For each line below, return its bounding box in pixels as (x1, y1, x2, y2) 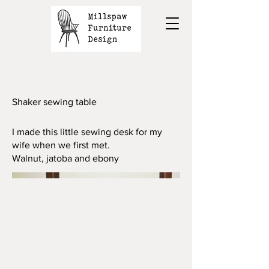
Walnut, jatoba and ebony (12, 153, 119, 163)
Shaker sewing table (12, 97, 97, 107)
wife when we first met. (12, 140, 110, 150)
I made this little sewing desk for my (12, 127, 162, 137)
